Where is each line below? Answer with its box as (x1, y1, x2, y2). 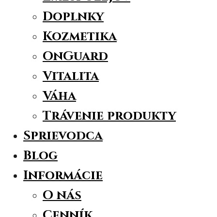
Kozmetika (43, 28, 117, 46)
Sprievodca (23, 127, 103, 145)
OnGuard (43, 48, 108, 65)
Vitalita (43, 68, 99, 85)
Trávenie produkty (43, 108, 176, 125)
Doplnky (43, 8, 104, 26)
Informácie (23, 167, 103, 185)
